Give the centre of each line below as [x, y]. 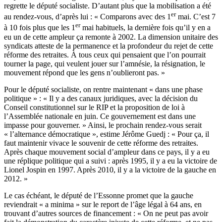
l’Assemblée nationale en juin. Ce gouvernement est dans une [100, 116]
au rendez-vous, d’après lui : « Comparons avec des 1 [87, 17]
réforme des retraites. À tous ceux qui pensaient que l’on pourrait [105, 55]
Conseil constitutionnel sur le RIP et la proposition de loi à [94, 107]
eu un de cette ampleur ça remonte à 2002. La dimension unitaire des [111, 37]
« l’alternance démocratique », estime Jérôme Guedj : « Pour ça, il [107, 134]
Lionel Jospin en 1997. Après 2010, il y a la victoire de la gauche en [110, 169]
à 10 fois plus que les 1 [40, 28]
